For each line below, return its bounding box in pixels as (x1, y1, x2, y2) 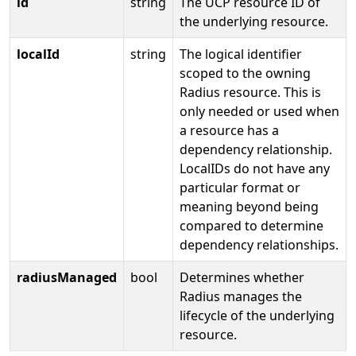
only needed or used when (180, 102, 339, 120)
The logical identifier (180, 44, 302, 63)
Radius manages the (180, 287, 302, 305)
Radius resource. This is (180, 83, 321, 101)
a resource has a (180, 121, 279, 139)
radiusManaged (17, 268, 117, 286)
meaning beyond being (180, 197, 319, 215)
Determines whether (180, 268, 304, 286)
